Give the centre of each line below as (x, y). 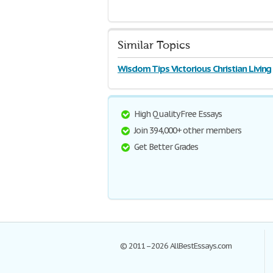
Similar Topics (154, 46)
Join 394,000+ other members (188, 131)
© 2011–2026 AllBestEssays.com (176, 246)
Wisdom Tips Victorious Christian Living (195, 69)
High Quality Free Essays (178, 114)
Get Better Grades (166, 147)
